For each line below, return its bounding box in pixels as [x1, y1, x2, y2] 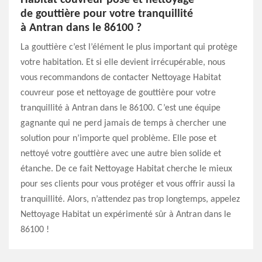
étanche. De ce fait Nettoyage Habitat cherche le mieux [20, 164, 232, 174]
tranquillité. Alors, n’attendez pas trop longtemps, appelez [20, 195, 240, 204]
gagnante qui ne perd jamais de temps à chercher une [20, 119, 226, 128]
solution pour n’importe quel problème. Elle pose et [20, 134, 216, 143]
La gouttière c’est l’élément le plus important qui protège [20, 43, 237, 52]
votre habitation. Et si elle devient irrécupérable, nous [20, 58, 225, 67]
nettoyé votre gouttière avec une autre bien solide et [20, 149, 221, 158]
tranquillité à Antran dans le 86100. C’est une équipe [20, 104, 220, 113]
